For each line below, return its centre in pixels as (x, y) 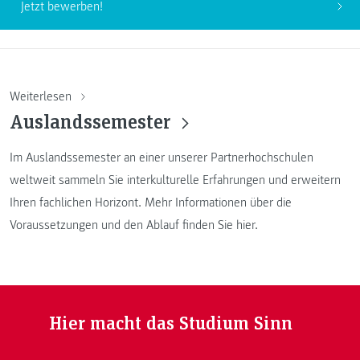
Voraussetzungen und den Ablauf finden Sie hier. (134, 225)
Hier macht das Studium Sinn (170, 321)
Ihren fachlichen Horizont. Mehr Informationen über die (151, 202)
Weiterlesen (42, 96)
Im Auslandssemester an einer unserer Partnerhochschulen (162, 157)
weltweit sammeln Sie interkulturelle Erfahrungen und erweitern (175, 180)
